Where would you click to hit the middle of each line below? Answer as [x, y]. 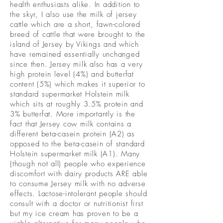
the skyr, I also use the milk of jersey [73, 14]
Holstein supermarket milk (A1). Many [75, 154]
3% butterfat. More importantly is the [73, 114]
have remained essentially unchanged [75, 54]
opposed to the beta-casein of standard [77, 144]
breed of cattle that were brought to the [78, 34]
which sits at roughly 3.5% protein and [77, 104]
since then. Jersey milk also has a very [76, 64]
